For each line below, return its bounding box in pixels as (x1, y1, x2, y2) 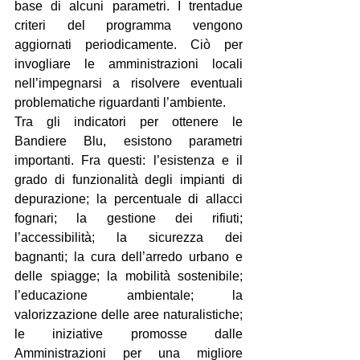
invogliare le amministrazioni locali (14, 56, 243, 71)
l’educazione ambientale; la (14, 288, 243, 302)
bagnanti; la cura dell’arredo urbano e (14, 249, 243, 264)
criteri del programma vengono (14, 18, 243, 32)
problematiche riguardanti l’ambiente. (14, 95, 226, 109)
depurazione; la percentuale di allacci (14, 191, 243, 206)
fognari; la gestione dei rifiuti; (14, 211, 243, 225)
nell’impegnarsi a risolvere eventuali (14, 76, 243, 90)
